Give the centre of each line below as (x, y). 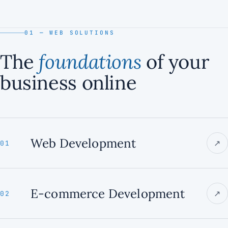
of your (175, 62)
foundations (90, 62)
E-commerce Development (108, 193)
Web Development (83, 143)
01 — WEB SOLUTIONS (70, 33)
